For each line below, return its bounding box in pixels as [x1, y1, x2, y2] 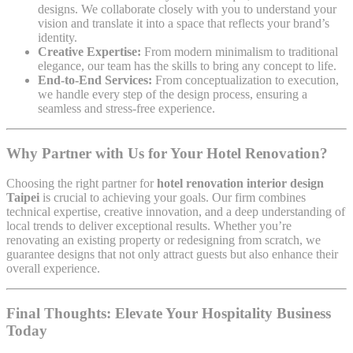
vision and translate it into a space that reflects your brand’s [38, 16, 329, 30]
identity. [38, 30, 77, 44]
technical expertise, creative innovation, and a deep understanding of [6, 205, 345, 219]
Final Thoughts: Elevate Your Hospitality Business [6, 305, 331, 322]
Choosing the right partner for [6, 176, 157, 191]
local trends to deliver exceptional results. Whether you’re [6, 219, 292, 233]
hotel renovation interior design [157, 176, 324, 191]
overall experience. [6, 262, 100, 276]
